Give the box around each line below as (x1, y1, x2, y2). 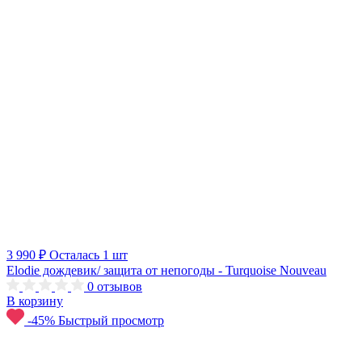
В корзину (6, 293, 63, 308)
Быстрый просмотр (58, 313, 164, 327)
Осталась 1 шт (49, 247, 128, 262)
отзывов (97, 279, 142, 293)
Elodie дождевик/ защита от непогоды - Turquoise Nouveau (6, 263, 326, 277)
